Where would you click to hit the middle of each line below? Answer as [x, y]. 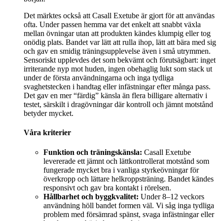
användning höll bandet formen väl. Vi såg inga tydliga [129, 205]
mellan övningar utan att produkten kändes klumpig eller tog [117, 34]
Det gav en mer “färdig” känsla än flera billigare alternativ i [115, 96]
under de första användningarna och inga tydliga [99, 78]
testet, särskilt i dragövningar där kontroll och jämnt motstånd [118, 105]
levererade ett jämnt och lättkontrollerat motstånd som [126, 161]
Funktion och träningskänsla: [93, 152]
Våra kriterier [47, 133]
